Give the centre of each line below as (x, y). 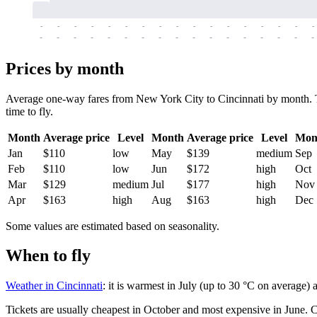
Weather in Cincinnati (54, 286)
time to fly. (29, 111)
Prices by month (65, 68)
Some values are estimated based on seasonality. (113, 226)
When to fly (48, 256)
